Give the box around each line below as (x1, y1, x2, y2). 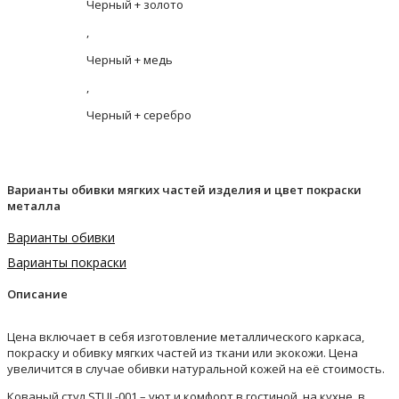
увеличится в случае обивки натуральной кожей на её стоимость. (7, 360, 385, 377)
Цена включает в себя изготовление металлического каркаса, (7, 328, 364, 345)
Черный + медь (86, 52, 173, 69)
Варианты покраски (7, 253, 126, 271)
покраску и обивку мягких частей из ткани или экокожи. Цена (7, 344, 358, 361)
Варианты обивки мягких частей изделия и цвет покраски (7, 182, 362, 199)
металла (7, 198, 61, 215)
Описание (7, 285, 68, 302)
